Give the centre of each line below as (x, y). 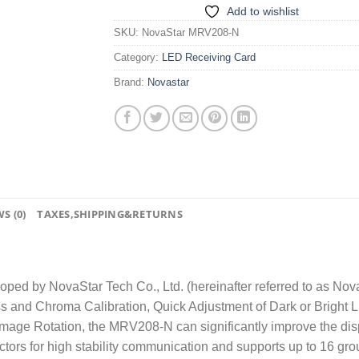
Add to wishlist (263, 12)
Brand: (130, 83)
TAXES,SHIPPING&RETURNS (110, 214)
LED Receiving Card (208, 58)
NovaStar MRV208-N (190, 33)
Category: (137, 58)
